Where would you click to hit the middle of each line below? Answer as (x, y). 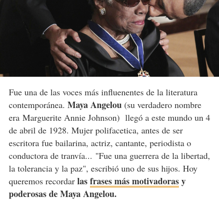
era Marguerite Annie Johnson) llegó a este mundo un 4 (109, 118)
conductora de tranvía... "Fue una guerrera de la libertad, (109, 156)
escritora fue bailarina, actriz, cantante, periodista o (100, 143)
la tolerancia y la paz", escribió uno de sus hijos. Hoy (103, 168)
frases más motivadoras (134, 181)
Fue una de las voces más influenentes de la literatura (103, 92)
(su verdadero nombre (161, 105)
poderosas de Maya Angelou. (64, 194)
